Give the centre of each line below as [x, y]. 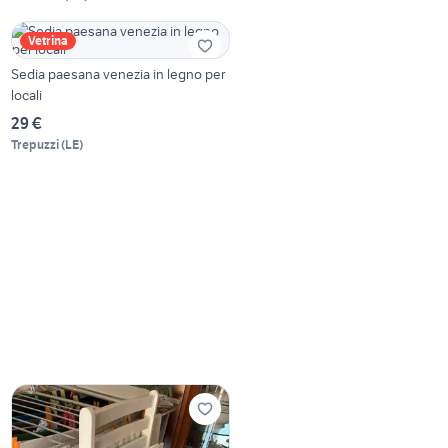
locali [27, 95]
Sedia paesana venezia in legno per [118, 74]
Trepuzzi [35, 145]
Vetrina [48, 41]
